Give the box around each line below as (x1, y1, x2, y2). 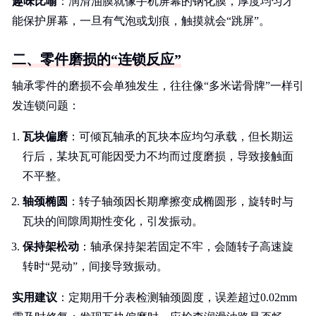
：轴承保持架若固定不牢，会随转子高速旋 (79, 241, 293, 253)
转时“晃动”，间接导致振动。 (23, 260, 168, 272)
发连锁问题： (12, 99, 80, 111)
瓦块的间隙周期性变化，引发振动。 (23, 215, 203, 227)
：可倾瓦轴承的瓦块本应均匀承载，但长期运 (68, 130, 293, 142)
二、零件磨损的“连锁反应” (12, 51, 181, 67)
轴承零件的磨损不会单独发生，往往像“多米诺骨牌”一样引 (12, 80, 304, 92)
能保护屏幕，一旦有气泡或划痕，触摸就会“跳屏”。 (12, 15, 270, 27)
